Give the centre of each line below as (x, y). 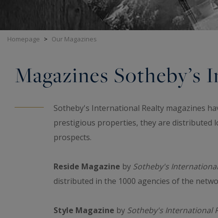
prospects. (73, 137)
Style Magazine (85, 210)
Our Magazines (74, 39)
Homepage (24, 39)
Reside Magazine (87, 166)
